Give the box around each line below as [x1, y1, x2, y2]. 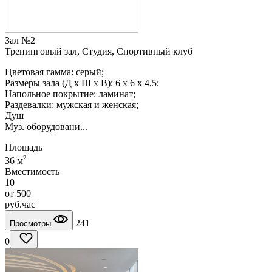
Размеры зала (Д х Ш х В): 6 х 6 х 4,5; [5, 77, 159, 88]
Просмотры [10, 219, 53, 229]
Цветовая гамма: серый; [5, 66, 104, 77]
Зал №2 [5, 35, 35, 46]
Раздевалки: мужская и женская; [5, 99, 138, 110]
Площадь [5, 141, 42, 152]
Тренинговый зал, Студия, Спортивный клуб [5, 46, 192, 56]
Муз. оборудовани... [5, 121, 87, 132]
